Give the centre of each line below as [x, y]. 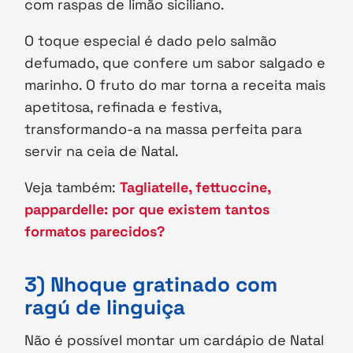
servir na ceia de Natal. [104, 151]
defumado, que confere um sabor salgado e [175, 63]
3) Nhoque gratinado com [151, 285]
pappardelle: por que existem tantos [147, 210]
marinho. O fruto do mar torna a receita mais [175, 85]
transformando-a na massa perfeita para [163, 129]
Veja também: [72, 188]
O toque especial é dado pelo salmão [151, 41]
